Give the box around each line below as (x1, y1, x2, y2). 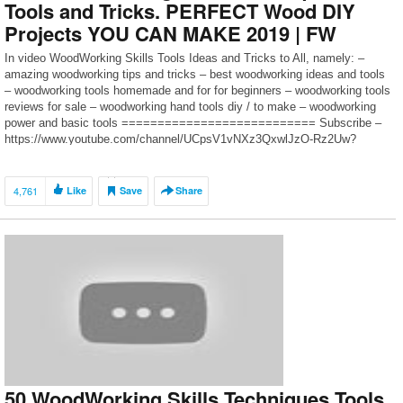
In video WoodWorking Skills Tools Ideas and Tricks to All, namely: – (4, 51, 364, 65)
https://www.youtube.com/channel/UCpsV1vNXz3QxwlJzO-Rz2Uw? (4, 132, 356, 146)
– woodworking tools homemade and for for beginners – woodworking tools (4, 84, 390, 97)
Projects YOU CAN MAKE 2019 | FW (4, 19, 336, 48)
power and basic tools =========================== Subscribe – (4, 116, 381, 130)
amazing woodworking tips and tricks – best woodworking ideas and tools (4, 67, 385, 81)
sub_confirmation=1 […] (4, 148, 130, 162)
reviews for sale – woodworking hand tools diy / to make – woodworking (4, 100, 376, 113)
